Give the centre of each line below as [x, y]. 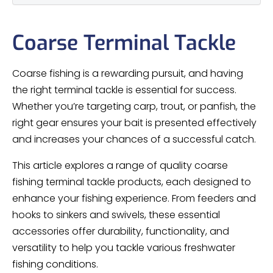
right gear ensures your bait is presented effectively [134, 122]
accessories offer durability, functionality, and [121, 231]
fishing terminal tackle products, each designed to [132, 182]
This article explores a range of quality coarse [120, 165]
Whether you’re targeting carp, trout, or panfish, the [134, 106]
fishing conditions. [55, 264]
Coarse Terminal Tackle [124, 43]
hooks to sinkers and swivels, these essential [116, 214]
